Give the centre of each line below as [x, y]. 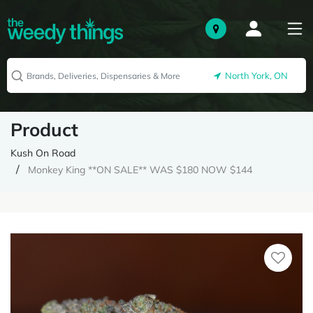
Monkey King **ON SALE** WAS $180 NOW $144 [140, 170]
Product [44, 130]
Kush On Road [43, 153]
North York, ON [254, 76]
